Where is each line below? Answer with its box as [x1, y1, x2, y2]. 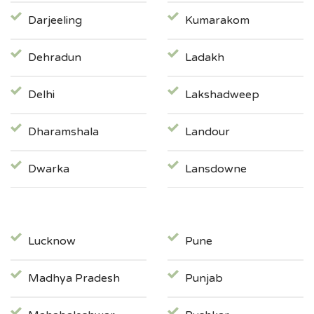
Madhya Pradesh [28, 271, 120, 286]
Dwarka [28, 162, 69, 177]
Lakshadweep [185, 88, 259, 102]
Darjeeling [28, 13, 82, 28]
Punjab [185, 271, 223, 286]
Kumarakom [185, 13, 250, 28]
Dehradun [28, 50, 81, 65]
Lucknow [28, 234, 76, 249]
